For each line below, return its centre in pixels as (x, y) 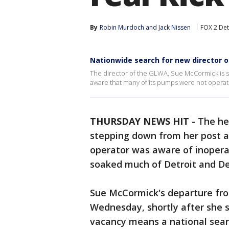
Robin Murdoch (122, 27)
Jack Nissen (175, 27)
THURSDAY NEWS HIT (140, 121)
